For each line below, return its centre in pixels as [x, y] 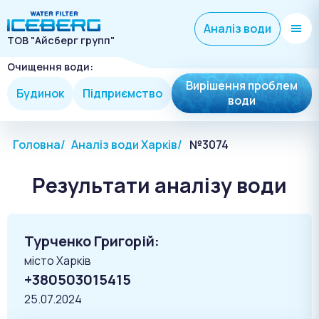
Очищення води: [50, 67]
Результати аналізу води [159, 185]
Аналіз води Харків [124, 145]
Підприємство [122, 93]
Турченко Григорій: [92, 241]
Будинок [40, 93]
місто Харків [58, 261]
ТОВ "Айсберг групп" [61, 40]
